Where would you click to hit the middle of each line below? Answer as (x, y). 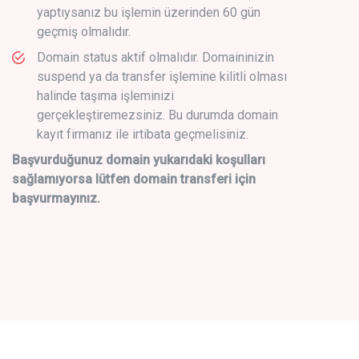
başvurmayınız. (56, 198)
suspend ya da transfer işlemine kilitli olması (162, 76)
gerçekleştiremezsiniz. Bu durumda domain (157, 115)
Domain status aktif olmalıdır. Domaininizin (155, 57)
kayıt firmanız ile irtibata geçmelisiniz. (143, 134)
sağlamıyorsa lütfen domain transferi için (134, 179)
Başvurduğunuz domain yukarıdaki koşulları (139, 159)
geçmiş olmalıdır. (84, 31)
